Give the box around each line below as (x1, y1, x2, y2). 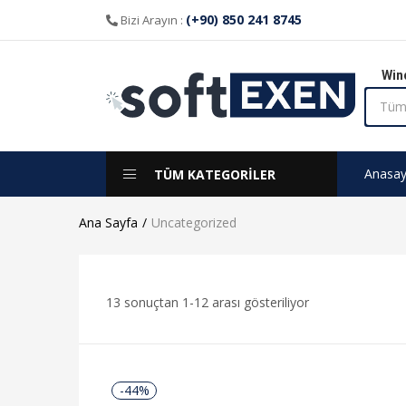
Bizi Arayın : (118, 12, 186, 28)
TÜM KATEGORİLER (154, 166, 275, 183)
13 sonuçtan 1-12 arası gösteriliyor (106, 294, 309, 311)
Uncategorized (151, 214, 237, 231)
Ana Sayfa (79, 214, 138, 231)
